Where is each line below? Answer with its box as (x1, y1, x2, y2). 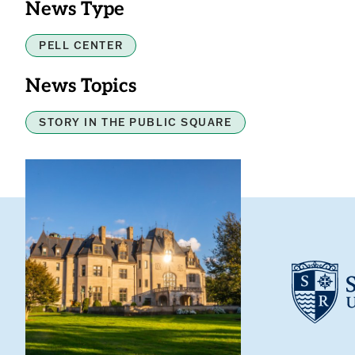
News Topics (25, 77, 136, 97)
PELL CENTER (39, 38, 124, 52)
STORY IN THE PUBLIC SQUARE (39, 115, 232, 128)
